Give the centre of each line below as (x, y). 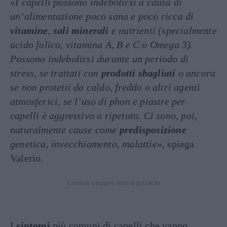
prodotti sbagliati (138, 73)
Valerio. (27, 158)
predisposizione (153, 130)
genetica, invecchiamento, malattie (84, 144)
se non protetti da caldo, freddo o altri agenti (105, 87)
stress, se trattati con (56, 73)
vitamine (29, 30)
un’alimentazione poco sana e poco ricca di (102, 16)
